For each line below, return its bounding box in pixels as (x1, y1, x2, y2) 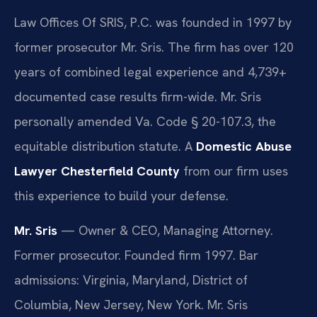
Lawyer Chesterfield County (14, 163, 180, 180)
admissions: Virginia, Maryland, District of (14, 272, 248, 289)
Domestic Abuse (196, 138, 292, 155)
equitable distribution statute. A (14, 138, 196, 155)
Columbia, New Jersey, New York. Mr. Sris (14, 296, 248, 313)
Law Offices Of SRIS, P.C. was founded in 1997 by (14, 14, 292, 31)
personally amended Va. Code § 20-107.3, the (14, 113, 276, 130)
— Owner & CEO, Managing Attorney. (57, 222, 273, 239)
